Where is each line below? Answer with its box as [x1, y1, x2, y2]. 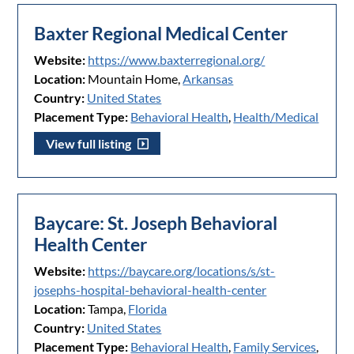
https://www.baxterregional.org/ [88, 52, 265, 68]
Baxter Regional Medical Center [34, 23, 288, 45]
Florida [128, 301, 168, 317]
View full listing [46, 136, 134, 152]
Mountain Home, [85, 71, 183, 87]
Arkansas [183, 71, 234, 87]
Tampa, [85, 301, 129, 317]
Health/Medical [233, 109, 319, 125]
